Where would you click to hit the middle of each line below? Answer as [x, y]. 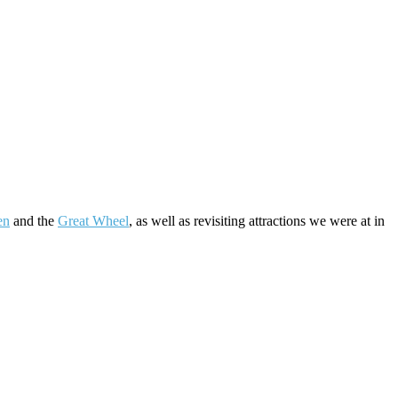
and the [34, 220]
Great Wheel [93, 220]
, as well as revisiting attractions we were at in [257, 220]
